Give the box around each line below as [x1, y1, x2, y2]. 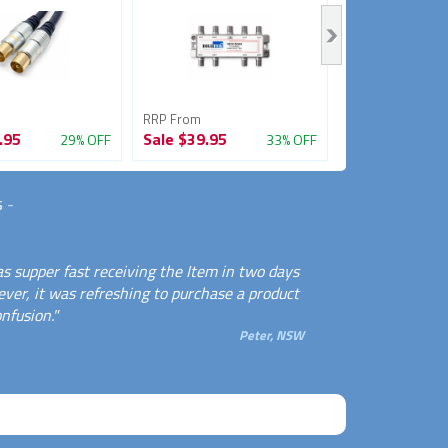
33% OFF [265, 128, 317, 150]
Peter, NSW [238, 324, 304, 345]
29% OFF [59, 128, 111, 150]
